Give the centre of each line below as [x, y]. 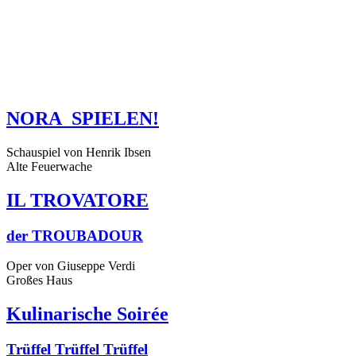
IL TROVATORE [77, 200]
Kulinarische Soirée [87, 314]
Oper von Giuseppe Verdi [71, 266]
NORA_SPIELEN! [83, 118]
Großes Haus [39, 281]
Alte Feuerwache [49, 166]
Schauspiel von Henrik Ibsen [79, 152]
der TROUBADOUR [75, 235]
